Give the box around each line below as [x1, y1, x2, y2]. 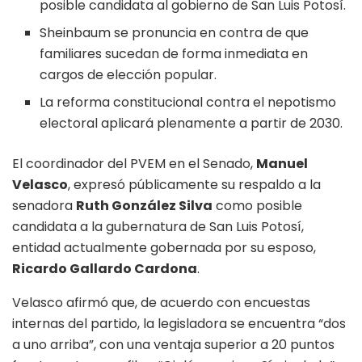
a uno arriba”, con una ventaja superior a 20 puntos [12, 335, 335, 355]
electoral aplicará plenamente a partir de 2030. [40, 114, 343, 133]
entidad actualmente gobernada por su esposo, [12, 238, 316, 258]
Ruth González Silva [76, 196, 213, 216]
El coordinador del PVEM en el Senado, [12, 154, 256, 174]
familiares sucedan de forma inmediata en [40, 44, 309, 64]
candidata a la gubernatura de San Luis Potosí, [12, 217, 304, 237]
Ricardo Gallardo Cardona [12, 259, 197, 279]
